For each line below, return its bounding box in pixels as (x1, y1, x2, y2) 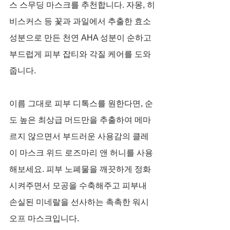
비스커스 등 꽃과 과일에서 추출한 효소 (9, 16, 151, 26)
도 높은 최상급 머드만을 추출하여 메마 (9, 115, 151, 124)
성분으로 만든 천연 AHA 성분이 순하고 (9, 33, 154, 42)
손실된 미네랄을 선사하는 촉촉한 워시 (9, 197, 151, 206)
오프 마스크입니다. (9, 214, 79, 223)
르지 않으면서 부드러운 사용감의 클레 (9, 131, 149, 141)
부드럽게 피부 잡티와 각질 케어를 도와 (9, 49, 151, 59)
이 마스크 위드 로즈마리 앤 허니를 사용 (9, 148, 153, 157)
